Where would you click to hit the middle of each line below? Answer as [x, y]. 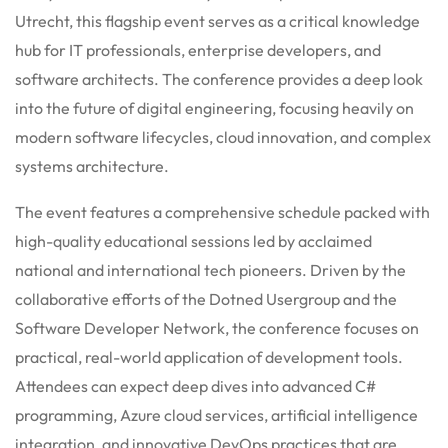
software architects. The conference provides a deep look [219, 78]
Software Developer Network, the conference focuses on [217, 327]
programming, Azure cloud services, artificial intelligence [216, 414]
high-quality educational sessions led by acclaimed [193, 240]
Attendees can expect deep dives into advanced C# [195, 385]
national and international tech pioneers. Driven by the [210, 269]
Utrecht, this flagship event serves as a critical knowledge [217, 20]
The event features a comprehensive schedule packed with [222, 211]
